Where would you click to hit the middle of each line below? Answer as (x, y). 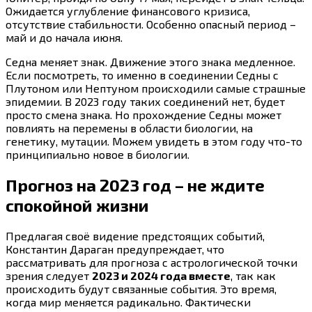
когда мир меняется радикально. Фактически (128, 302)
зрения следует (49, 276)
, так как (253, 276)
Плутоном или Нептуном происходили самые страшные (156, 88)
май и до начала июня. (64, 38)
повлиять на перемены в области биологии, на (129, 128)
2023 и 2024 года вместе (161, 276)
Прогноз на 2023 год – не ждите (135, 185)
